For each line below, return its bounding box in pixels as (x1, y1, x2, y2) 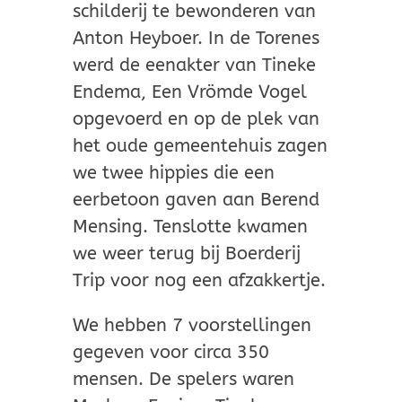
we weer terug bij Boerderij (72, 243, 301, 265)
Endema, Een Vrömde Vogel (72, 82, 307, 103)
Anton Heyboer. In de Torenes (72, 28, 319, 49)
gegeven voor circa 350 (72, 342, 269, 363)
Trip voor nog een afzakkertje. (72, 270, 326, 292)
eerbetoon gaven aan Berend (72, 189, 319, 211)
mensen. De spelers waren (72, 369, 294, 390)
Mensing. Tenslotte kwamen (72, 216, 308, 238)
